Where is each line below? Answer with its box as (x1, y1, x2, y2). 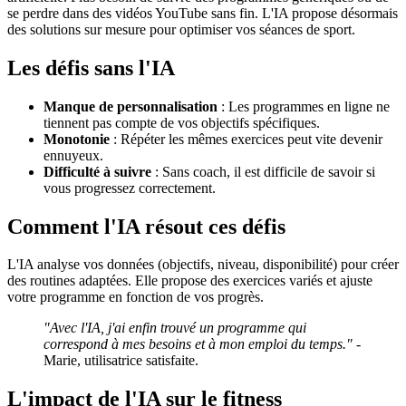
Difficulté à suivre (43, 163, 151, 179)
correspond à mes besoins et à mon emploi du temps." (43, 336, 353, 353)
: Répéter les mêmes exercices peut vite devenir (110, 130, 382, 147)
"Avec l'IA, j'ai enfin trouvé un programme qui (43, 320, 306, 336)
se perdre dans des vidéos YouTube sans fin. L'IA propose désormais (7, 5, 398, 21)
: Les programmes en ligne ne (217, 98, 390, 114)
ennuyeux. (43, 147, 103, 163)
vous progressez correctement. (43, 179, 216, 196)
